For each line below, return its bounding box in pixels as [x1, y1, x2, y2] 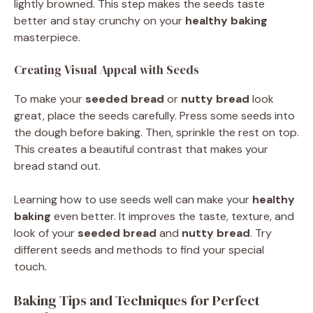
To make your [14, 91, 85, 106]
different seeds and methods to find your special [14, 242, 264, 257]
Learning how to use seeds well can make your [14, 191, 252, 207]
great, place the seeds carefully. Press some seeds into [14, 108, 295, 123]
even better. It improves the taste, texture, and [51, 208, 294, 224]
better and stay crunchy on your [14, 13, 185, 28]
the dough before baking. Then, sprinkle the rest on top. [14, 124, 299, 140]
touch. [14, 259, 47, 274]
